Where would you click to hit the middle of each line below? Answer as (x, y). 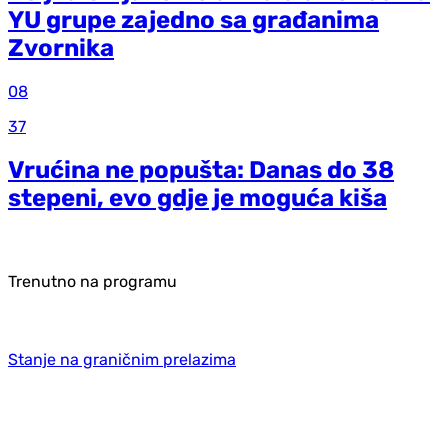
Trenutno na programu (92, 282)
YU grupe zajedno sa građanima (193, 20)
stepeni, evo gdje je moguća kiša (197, 198)
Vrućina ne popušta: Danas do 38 (201, 170)
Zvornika (61, 48)
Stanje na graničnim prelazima (122, 360)
